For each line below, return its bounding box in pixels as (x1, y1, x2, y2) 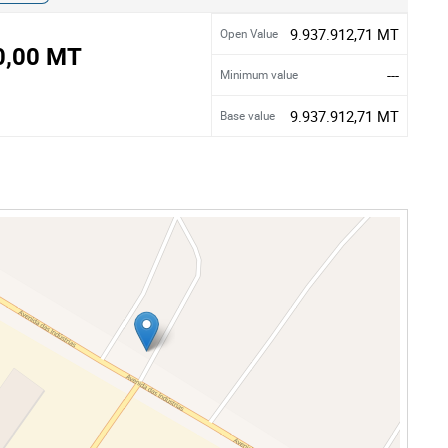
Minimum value (220, 67, 298, 82)
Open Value (220, 26, 278, 41)
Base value (220, 108, 275, 123)
